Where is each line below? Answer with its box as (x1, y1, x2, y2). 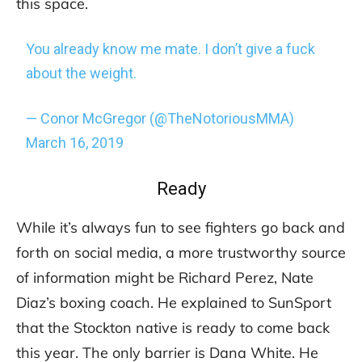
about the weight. (26, 65, 137, 82)
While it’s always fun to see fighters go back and (16, 218, 345, 238)
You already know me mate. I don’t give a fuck (26, 40, 316, 58)
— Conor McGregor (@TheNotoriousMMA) (26, 110, 295, 128)
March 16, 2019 (26, 134, 124, 152)
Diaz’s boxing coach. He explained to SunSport (16, 293, 331, 313)
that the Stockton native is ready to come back (16, 318, 330, 338)
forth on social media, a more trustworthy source (16, 243, 346, 263)
